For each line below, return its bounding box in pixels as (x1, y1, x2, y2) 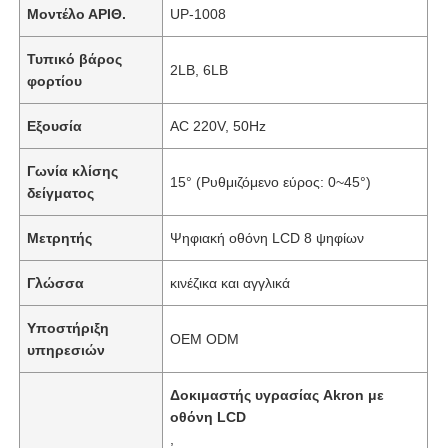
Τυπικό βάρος (27, 50, 123, 67)
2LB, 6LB (170, 61, 229, 78)
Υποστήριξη (27, 319, 110, 336)
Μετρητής (27, 229, 93, 246)
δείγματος (27, 184, 95, 201)
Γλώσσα (27, 274, 85, 291)
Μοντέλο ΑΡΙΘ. (27, 5, 127, 22)
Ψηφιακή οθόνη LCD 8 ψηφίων (170, 229, 365, 246)
